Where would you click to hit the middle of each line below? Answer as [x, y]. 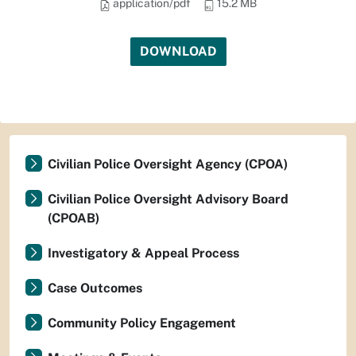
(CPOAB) [74, 218]
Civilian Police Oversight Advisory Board [168, 199]
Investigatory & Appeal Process [143, 253]
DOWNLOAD [178, 51]
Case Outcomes [95, 288]
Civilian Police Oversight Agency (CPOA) [168, 164]
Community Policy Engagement [142, 323]
